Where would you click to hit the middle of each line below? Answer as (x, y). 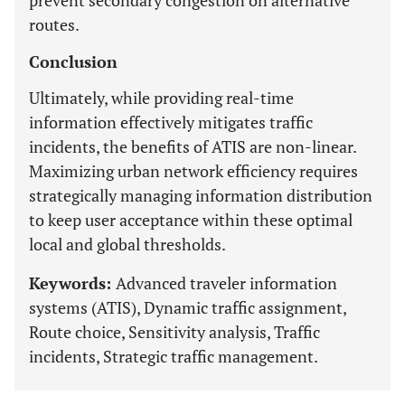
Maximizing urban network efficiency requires (193, 171)
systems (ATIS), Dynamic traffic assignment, (188, 307)
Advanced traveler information (226, 283)
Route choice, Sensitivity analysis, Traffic (174, 332)
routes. (54, 24)
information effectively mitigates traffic (171, 122)
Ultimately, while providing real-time (161, 98)
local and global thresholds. (127, 244)
